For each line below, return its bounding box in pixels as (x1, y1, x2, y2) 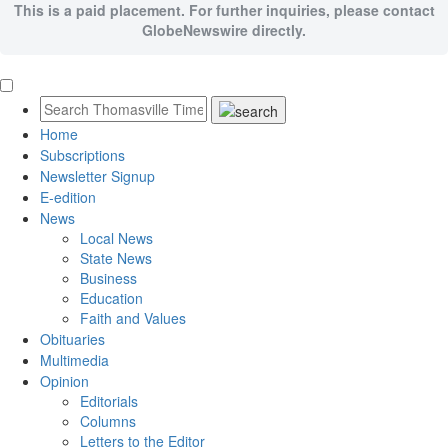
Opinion (40, 371, 89, 392)
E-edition (40, 187, 96, 208)
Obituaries (40, 329, 105, 350)
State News (80, 248, 152, 269)
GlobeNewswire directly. (142, 20, 306, 40)
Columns (80, 411, 136, 432)
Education (80, 288, 143, 309)
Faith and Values (80, 308, 186, 329)
